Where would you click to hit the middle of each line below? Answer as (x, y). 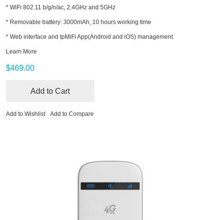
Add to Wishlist (26, 114)
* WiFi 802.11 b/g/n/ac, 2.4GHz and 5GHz (61, 8)
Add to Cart (50, 91)
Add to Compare (72, 114)
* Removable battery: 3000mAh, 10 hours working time (79, 22)
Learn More (21, 52)
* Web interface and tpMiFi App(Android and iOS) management (89, 37)
